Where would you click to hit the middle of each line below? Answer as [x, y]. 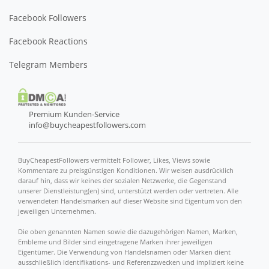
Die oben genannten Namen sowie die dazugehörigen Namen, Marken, [128, 232]
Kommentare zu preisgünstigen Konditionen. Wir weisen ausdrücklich [126, 171]
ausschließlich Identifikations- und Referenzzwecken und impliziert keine [131, 262]
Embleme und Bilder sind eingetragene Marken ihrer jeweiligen [115, 242]
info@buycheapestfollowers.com [87, 125]
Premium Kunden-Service [74, 114]
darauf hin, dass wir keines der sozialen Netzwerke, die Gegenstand [122, 181]
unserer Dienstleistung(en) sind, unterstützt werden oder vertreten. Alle [128, 191]
